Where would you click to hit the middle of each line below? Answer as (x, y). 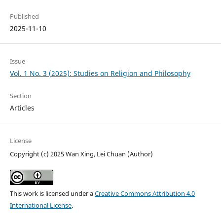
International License (40, 205)
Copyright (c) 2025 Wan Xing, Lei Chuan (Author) (81, 154)
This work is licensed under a (52, 194)
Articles (22, 108)
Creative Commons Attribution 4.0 (145, 194)
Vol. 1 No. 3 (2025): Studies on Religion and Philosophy (100, 74)
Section (20, 96)
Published (24, 17)
